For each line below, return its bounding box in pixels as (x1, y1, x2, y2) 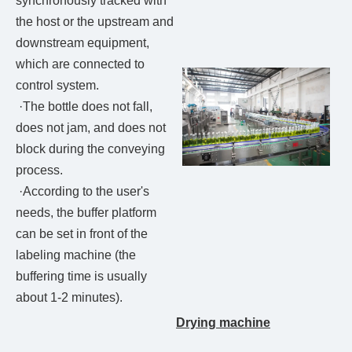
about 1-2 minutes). (16, 291, 123, 305)
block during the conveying (16, 142, 165, 156)
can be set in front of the (16, 227, 148, 241)
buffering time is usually (16, 269, 147, 284)
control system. (16, 79, 99, 93)
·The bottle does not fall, (16, 100, 152, 114)
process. (16, 163, 63, 178)
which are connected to (16, 57, 145, 71)
